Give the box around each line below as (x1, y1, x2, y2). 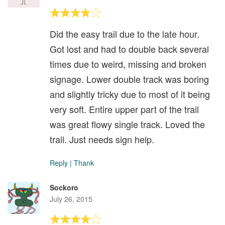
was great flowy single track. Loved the (50, 117, 205, 131)
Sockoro (50, 182, 78, 192)
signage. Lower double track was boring (50, 72, 209, 85)
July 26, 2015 (50, 193, 92, 204)
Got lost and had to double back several (50, 42, 209, 55)
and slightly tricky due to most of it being (50, 87, 210, 100)
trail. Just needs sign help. (50, 132, 154, 146)
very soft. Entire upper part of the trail (50, 102, 199, 116)
